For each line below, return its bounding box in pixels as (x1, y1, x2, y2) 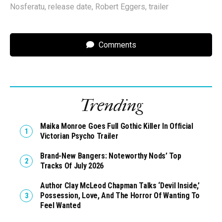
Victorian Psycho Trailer (40, 131, 118, 141)
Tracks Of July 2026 (40, 161, 104, 171)
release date (48, 2, 92, 12)
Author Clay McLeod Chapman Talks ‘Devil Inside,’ (40, 181, 200, 191)
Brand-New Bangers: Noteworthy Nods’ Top (40, 151, 181, 161)
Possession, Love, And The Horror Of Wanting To (40, 191, 200, 201)
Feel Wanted (40, 201, 81, 211)
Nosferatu (10, 2, 45, 12)
